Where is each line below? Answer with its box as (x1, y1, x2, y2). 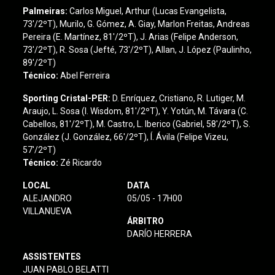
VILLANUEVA (23, 206, 72, 216)
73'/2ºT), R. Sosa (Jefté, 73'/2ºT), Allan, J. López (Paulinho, (23, 45, 252, 55)
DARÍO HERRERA (126, 229, 192, 239)
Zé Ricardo (60, 158, 103, 168)
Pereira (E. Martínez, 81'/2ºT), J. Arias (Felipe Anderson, (23, 32, 239, 42)
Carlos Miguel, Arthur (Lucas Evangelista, (69, 6, 227, 16)
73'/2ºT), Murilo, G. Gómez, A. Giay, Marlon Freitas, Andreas (23, 19, 250, 29)
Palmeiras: (23, 6, 68, 16)
